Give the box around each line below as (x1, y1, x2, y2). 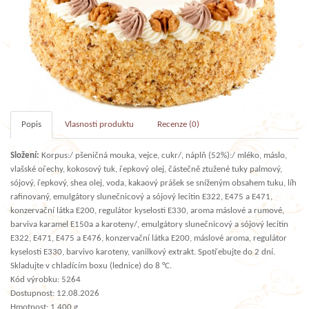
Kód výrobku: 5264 (10, 275, 81, 284)
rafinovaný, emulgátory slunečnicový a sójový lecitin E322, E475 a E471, (10, 192, 272, 201)
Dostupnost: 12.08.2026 (10, 288, 99, 298)
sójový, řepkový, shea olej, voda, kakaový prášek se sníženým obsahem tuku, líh (10, 178, 297, 188)
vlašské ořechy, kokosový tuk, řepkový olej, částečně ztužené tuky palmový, (10, 164, 282, 174)
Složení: (10, 150, 39, 160)
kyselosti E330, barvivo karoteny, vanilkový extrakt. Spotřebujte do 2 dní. (10, 247, 275, 257)
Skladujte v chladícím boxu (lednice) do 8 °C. (10, 261, 172, 270)
